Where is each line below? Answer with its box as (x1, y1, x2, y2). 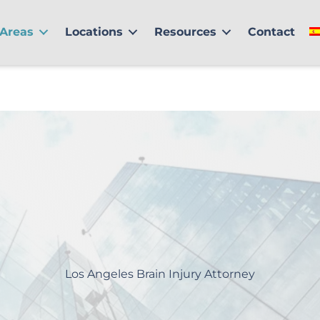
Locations (65, 25, 124, 39)
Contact (248, 25, 296, 39)
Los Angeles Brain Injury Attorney (65, 266, 255, 281)
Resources (154, 25, 217, 39)
